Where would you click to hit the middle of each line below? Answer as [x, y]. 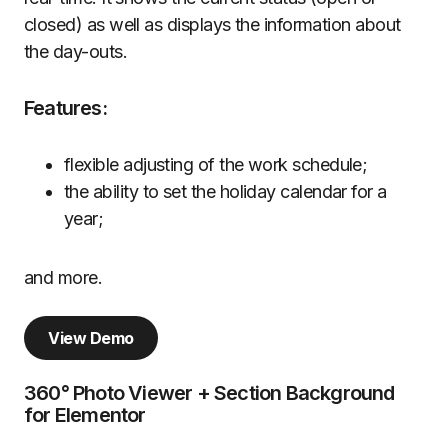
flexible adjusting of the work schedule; [216, 165]
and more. [63, 278]
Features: [65, 108]
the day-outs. [75, 52]
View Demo [91, 338]
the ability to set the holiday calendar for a [225, 192]
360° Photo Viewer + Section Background [209, 393]
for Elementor [85, 415]
